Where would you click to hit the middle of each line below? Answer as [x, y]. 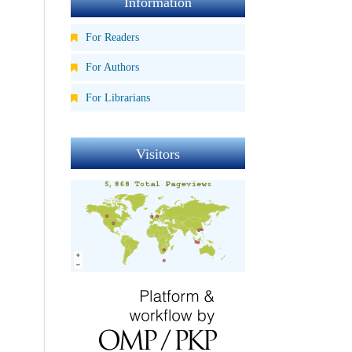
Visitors [158, 154]
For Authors [111, 67]
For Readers [111, 37]
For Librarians [117, 97]
